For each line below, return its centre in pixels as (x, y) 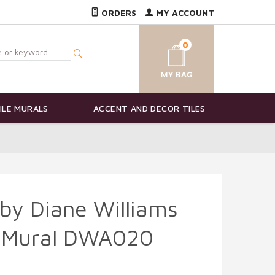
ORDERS (118, 13)
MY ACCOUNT (184, 13)
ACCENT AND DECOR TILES (149, 109)
